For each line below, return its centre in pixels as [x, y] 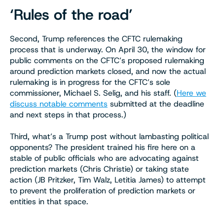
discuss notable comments [59, 104]
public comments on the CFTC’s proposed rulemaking [107, 60]
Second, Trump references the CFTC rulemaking [96, 38]
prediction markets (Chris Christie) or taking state [99, 169]
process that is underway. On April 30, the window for [108, 49]
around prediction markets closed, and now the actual [108, 71]
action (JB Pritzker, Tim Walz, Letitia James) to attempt [108, 180]
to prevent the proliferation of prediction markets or [103, 190]
